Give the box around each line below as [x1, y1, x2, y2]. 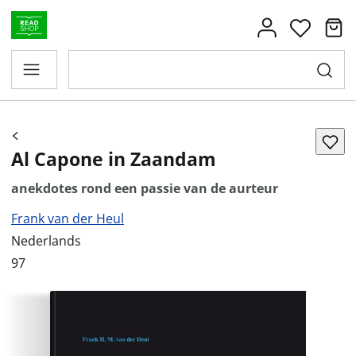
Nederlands [11, 232, 81, 250]
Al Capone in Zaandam [11, 146, 216, 172]
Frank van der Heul [11, 210, 124, 227]
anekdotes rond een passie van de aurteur [11, 180, 278, 197]
